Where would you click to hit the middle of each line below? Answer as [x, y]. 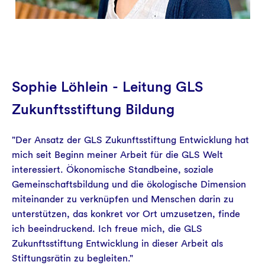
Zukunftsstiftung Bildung [93, 109]
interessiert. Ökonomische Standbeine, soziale [113, 169]
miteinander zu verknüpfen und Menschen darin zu [123, 199]
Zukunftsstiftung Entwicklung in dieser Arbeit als [117, 243]
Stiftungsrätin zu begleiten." [72, 258]
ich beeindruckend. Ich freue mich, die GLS [107, 229]
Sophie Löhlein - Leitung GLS [107, 87]
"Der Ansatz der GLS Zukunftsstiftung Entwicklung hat [130, 140]
